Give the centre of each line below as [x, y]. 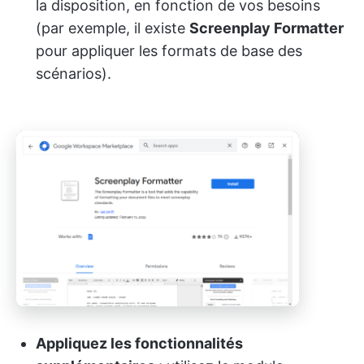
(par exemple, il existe [113, 28]
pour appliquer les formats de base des [169, 51]
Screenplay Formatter [266, 28]
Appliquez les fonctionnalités [139, 344]
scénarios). [74, 74]
